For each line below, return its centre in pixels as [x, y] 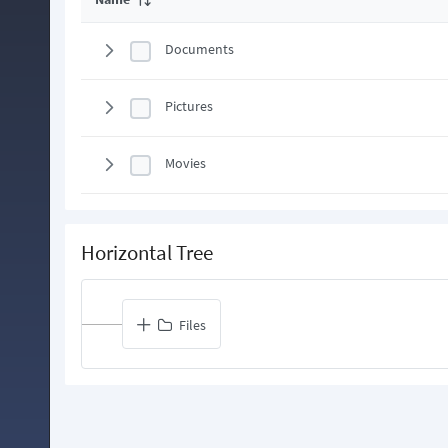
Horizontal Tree [147, 252]
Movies [185, 163]
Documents [199, 49]
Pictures [189, 106]
